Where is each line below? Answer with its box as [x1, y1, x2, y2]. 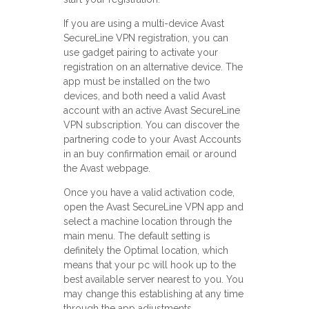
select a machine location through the [63, 216, 232, 228]
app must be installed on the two [63, 76, 210, 88]
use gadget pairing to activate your [63, 47, 218, 59]
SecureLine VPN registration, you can [63, 32, 228, 44]
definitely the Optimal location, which [63, 245, 228, 257]
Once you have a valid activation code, [63, 187, 235, 199]
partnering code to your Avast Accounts [63, 134, 241, 146]
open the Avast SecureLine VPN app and [63, 201, 243, 213]
